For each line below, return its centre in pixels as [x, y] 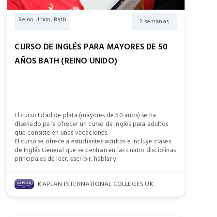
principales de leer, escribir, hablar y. [66, 159]
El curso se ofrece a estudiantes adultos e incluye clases [93, 142]
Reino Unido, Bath [42, 20]
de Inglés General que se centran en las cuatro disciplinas [95, 150]
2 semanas [154, 22]
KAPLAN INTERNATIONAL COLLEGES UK [96, 184]
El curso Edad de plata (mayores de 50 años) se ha [85, 116]
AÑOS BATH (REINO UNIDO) [66, 61]
